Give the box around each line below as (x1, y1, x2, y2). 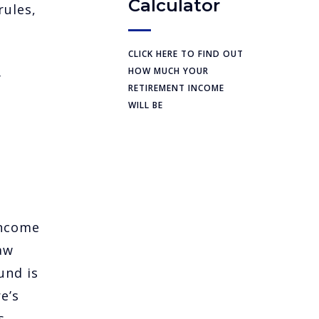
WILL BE (127, 99, 163, 112)
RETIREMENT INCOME (127, 82, 224, 95)
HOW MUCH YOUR (127, 65, 209, 78)
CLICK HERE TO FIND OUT (127, 48, 244, 61)
